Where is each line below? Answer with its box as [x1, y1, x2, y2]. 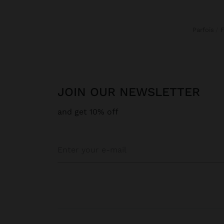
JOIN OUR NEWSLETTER [64, 84, 200, 99]
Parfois [196, 25, 214, 33]
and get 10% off [57, 106, 118, 116]
